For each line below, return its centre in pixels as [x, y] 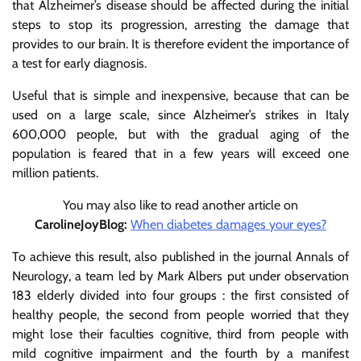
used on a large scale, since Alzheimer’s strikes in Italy [180, 115]
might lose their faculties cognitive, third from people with [180, 334]
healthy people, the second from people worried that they [180, 315]
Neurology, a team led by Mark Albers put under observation [180, 276]
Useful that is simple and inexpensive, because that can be [180, 95]
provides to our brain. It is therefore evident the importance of [180, 44]
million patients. [55, 173]
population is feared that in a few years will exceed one [180, 154]
